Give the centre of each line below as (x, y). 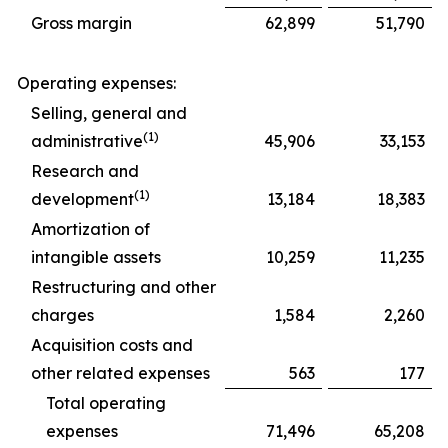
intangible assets (96, 257)
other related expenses (120, 373)
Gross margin (81, 23)
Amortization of (90, 229)
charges (62, 315)
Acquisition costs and (112, 345)
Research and (85, 171)
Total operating (106, 403)
